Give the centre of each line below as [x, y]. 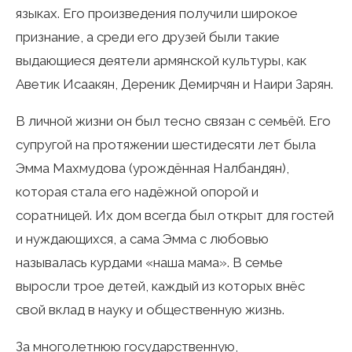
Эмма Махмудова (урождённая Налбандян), [152, 168]
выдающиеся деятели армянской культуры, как [161, 60]
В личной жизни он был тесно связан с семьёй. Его [173, 121]
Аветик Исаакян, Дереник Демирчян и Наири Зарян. [174, 84]
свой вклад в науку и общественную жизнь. [150, 309]
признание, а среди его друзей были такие [148, 37]
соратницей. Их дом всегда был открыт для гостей [175, 215]
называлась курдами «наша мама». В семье [149, 262]
